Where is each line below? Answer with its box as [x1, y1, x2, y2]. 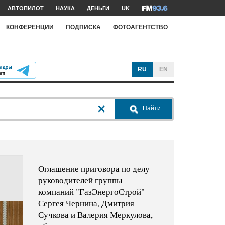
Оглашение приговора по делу [38, 163, 150, 175]
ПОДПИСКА [66, 23, 101, 31]
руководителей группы [38, 174, 122, 186]
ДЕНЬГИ [87, 5, 109, 11]
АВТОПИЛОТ [8, 5, 44, 11]
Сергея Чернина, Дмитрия [38, 197, 134, 209]
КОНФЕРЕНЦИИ [6, 23, 54, 31]
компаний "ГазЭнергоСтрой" [38, 186, 145, 198]
